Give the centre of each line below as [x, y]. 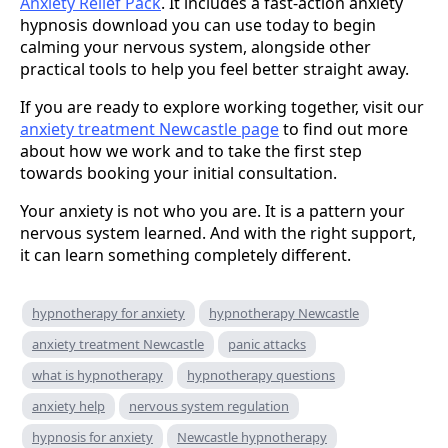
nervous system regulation [209, 406]
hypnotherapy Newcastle [284, 313]
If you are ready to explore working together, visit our [222, 107]
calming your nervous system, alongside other [195, 47]
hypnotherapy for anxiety [108, 313]
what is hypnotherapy [97, 375]
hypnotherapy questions [261, 375]
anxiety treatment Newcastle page [149, 129]
